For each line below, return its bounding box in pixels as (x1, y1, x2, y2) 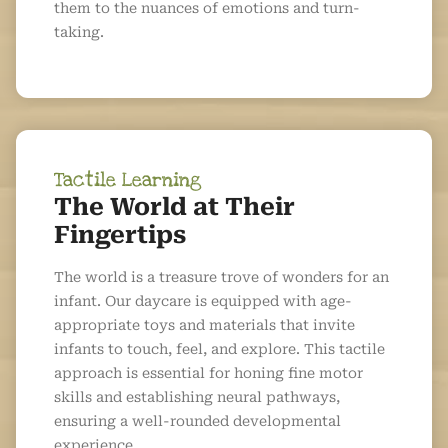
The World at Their (54, 193, 295, 222)
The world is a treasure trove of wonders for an (54, 269, 389, 286)
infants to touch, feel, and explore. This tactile (54, 341, 385, 358)
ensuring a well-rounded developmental (54, 413, 341, 430)
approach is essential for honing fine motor (54, 365, 363, 382)
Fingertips (54, 221, 186, 250)
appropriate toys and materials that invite (54, 317, 355, 334)
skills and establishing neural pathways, (54, 389, 340, 406)
